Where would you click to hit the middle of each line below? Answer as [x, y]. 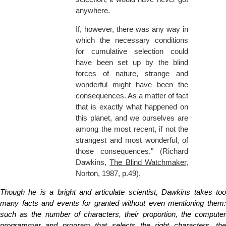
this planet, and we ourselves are [132, 118]
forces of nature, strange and [132, 74]
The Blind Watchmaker [148, 162]
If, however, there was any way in [132, 29]
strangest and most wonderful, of [132, 140]
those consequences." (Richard [132, 151]
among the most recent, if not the [132, 129]
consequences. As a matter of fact [132, 96]
